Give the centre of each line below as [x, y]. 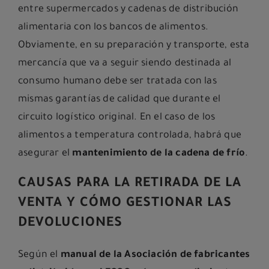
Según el [39, 255]
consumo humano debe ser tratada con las [117, 82]
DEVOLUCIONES [70, 224]
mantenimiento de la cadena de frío [159, 154]
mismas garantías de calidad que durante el [119, 100]
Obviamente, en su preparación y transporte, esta [134, 46]
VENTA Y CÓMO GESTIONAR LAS [125, 204]
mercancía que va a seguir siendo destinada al [125, 64]
